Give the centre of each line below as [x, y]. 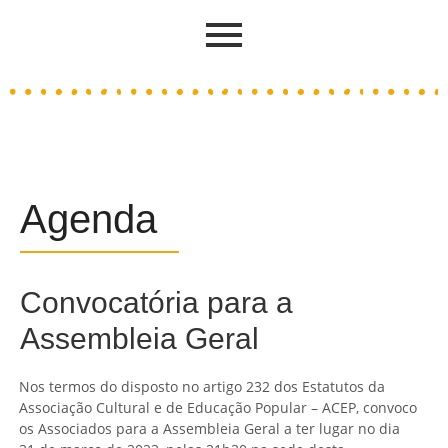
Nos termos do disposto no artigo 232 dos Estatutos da [202, 387]
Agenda [88, 219]
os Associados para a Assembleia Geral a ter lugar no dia [209, 429]
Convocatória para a [156, 302]
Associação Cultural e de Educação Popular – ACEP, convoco [218, 408]
